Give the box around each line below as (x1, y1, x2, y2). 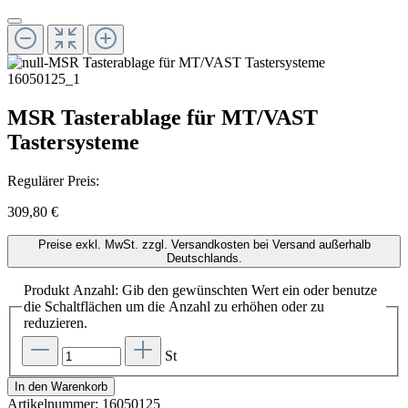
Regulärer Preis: (7, 172, 99, 189)
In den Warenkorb (15, 380, 107, 394)
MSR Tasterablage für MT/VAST (7, 105, 318, 129)
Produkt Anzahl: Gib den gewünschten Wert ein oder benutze (24, 281, 377, 298)
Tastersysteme (7, 129, 139, 154)
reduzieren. (24, 314, 87, 331)
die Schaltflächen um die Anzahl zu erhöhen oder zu (24, 298, 324, 314)
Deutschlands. (166, 250, 242, 265)
